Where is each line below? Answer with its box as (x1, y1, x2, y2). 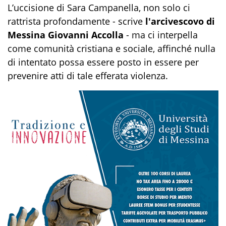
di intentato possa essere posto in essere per (8, 55, 199, 68)
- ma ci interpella (124, 28, 198, 41)
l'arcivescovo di (143, 15, 215, 27)
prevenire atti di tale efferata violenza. (8, 69, 168, 82)
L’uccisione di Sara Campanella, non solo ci (8, 1, 190, 14)
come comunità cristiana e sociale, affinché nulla (8, 42, 215, 54)
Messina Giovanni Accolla (8, 28, 124, 41)
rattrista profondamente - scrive (8, 15, 143, 27)
